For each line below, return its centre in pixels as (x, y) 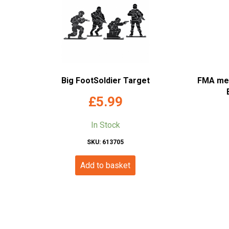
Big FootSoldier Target (105, 81)
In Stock (105, 125)
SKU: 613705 (106, 142)
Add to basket (106, 166)
